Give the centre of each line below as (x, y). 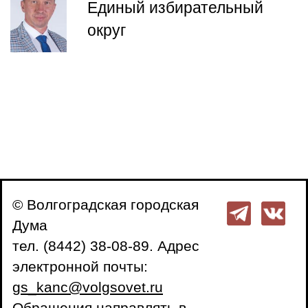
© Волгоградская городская (106, 205)
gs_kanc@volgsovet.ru (88, 288)
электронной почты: (80, 267)
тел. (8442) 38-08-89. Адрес (106, 246)
